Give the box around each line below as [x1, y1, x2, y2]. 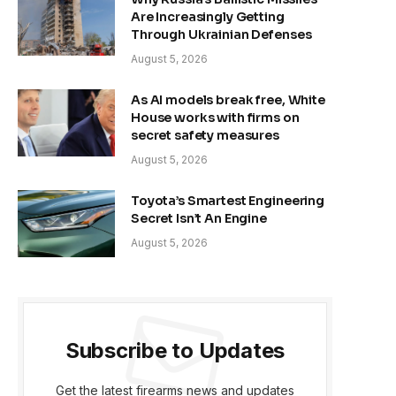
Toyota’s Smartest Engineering [131, 192, 324, 209]
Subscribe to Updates [65, 337, 286, 363]
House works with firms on [131, 109, 300, 126]
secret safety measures [131, 126, 279, 143]
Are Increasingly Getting [131, 8, 285, 25]
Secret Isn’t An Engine [131, 209, 267, 226]
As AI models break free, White [131, 91, 325, 108]
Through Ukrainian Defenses [131, 26, 312, 42]
